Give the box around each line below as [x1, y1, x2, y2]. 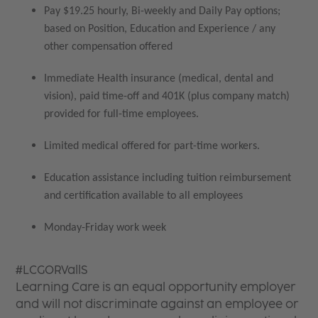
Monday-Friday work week [44, 221, 167, 234]
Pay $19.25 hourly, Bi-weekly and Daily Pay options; [44, 5, 281, 17]
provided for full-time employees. [44, 108, 199, 120]
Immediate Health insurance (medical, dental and [44, 72, 274, 84]
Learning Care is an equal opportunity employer [16, 280, 297, 294]
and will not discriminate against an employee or [16, 297, 300, 311]
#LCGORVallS [16, 263, 89, 277]
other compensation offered [44, 40, 173, 53]
